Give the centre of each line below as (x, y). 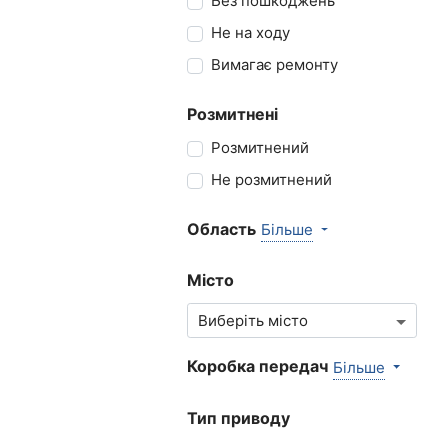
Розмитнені (232, 113)
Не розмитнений (277, 180)
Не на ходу (256, 32)
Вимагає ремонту (279, 64)
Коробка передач (257, 366)
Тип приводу (238, 417)
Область (221, 229)
